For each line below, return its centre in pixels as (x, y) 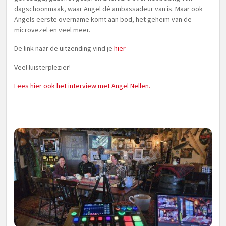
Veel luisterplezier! (42, 67)
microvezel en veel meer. (52, 30)
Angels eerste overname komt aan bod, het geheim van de (103, 19)
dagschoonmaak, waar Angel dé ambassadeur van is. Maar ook (108, 9)
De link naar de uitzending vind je (64, 48)
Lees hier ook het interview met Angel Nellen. (82, 86)
